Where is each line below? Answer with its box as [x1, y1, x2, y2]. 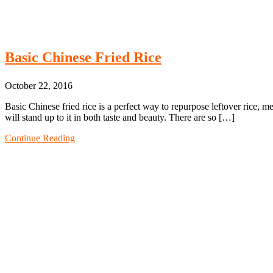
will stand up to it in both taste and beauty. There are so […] [5, 112, 235, 122]
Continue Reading [5, 132, 75, 143]
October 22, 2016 [5, 80, 73, 91]
